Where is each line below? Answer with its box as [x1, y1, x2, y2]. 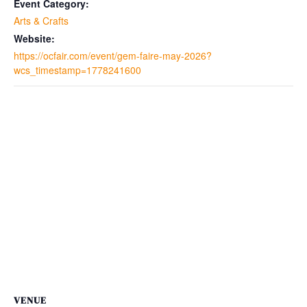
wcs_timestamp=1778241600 [14, 63, 141, 77]
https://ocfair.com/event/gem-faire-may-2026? [14, 49, 212, 62]
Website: [14, 32, 55, 45]
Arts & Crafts [14, 14, 69, 27]
